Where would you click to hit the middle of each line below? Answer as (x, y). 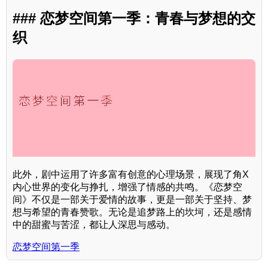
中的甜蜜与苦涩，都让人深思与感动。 (94, 224)
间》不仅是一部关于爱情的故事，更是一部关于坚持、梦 (132, 199)
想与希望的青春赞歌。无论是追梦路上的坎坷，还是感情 (132, 212)
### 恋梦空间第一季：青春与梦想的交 (134, 19)
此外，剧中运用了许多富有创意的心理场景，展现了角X (131, 174)
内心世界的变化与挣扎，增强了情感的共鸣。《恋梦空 (127, 187)
